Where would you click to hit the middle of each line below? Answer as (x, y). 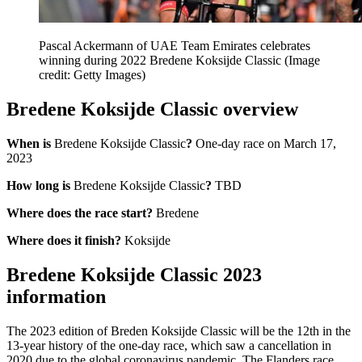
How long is (40, 185)
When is (30, 143)
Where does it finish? (64, 240)
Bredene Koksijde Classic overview (152, 109)
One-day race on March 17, (264, 143)
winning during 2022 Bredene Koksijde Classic (162, 61)
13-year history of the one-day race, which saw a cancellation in (169, 345)
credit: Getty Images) (92, 75)
